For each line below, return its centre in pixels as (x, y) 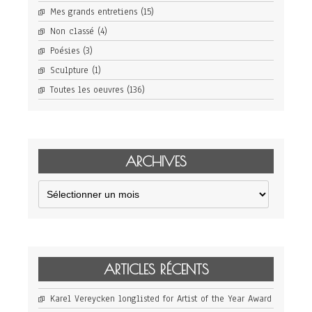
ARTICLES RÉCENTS (156, 270)
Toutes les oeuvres (87, 90)
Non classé (72, 32)
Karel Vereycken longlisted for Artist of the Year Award (161, 299)
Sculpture (69, 71)
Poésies (65, 51)
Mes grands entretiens (94, 12)
